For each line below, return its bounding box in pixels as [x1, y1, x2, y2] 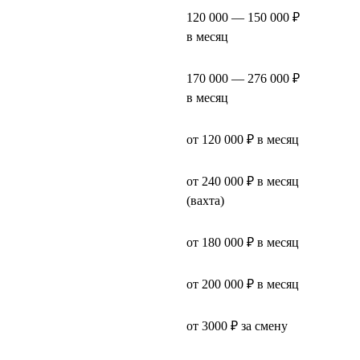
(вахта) [186, 193, 224, 207]
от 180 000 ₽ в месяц [186, 235, 299, 249]
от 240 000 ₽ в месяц [186, 174, 299, 188]
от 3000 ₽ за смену [186, 318, 288, 333]
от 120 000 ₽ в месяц [186, 132, 299, 146]
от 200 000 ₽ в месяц [186, 276, 299, 291]
